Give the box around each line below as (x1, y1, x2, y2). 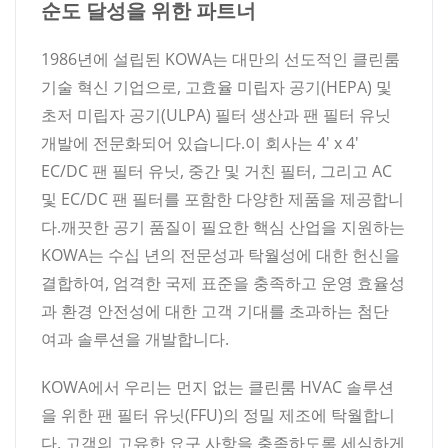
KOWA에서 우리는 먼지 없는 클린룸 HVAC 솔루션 (41, 375, 394, 398)
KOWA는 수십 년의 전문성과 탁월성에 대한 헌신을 (41, 243, 400, 266)
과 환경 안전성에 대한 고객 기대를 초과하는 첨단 (41, 299, 389, 322)
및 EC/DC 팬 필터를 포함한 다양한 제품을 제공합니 (41, 187, 404, 210)
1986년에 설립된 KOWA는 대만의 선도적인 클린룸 (41, 47, 400, 70)
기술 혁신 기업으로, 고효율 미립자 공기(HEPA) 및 (41, 75, 392, 98)
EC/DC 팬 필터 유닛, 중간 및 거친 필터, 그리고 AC (41, 159, 392, 182)
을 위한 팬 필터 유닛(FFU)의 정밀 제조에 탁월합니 (41, 403, 395, 426)
